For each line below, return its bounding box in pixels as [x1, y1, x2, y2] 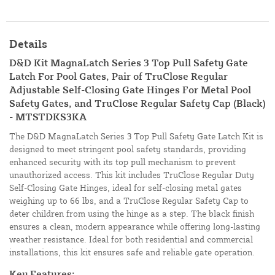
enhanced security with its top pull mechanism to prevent [9, 156, 236, 167]
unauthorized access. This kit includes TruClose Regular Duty [9, 169, 254, 180]
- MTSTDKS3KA [9, 110, 87, 123]
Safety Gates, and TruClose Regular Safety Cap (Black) [9, 96, 266, 109]
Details [9, 36, 47, 50]
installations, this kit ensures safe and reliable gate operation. [9, 246, 255, 257]
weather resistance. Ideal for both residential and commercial [9, 233, 253, 244]
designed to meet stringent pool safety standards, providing [9, 143, 246, 154]
